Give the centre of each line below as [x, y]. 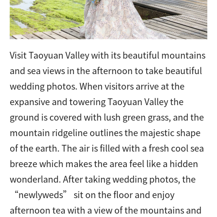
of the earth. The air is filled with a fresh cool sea [107, 148]
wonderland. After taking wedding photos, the [103, 179]
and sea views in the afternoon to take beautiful [106, 70]
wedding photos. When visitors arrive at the [97, 86]
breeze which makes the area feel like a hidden [104, 163]
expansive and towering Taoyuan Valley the [97, 101]
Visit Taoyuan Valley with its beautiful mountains [108, 55]
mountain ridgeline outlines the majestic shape [105, 132]
